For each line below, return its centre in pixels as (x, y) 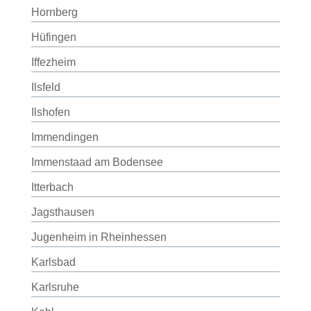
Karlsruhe (55, 287)
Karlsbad (53, 262)
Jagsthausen (62, 212)
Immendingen (65, 137)
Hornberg (54, 12)
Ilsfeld (45, 87)
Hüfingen (53, 37)
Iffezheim (53, 62)
